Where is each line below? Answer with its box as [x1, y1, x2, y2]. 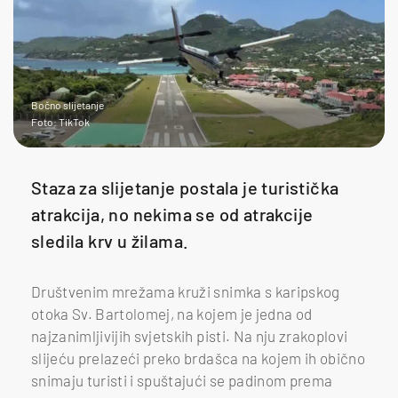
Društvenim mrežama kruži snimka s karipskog [31, 282, 340, 300]
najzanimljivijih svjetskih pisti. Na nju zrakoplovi [31, 326, 348, 345]
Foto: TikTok [31, 115, 90, 128]
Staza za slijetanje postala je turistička [31, 176, 339, 198]
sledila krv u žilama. [31, 229, 189, 251]
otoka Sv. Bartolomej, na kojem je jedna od [31, 304, 313, 322]
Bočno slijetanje [31, 98, 104, 111]
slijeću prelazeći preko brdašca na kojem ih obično [31, 348, 365, 367]
